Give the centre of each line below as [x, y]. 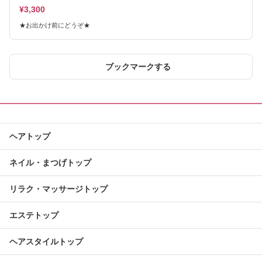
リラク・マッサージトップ [58, 189]
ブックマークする [138, 66]
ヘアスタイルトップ [46, 242]
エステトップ [34, 215]
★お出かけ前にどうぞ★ [55, 25]
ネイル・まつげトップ [50, 163]
